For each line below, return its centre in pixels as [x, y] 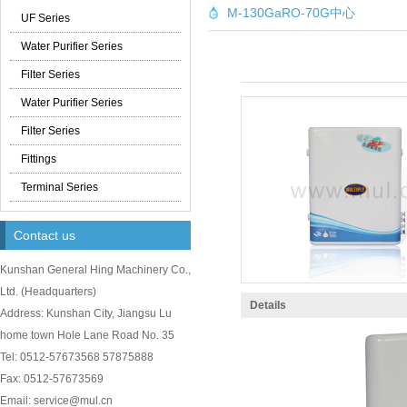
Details [268, 305]
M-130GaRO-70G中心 [291, 13]
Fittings [39, 159]
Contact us [45, 235]
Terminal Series [60, 187]
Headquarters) [60, 292]
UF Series [45, 18]
